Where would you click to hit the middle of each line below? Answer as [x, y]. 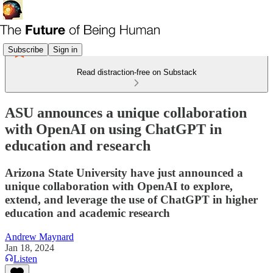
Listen [25, 258]
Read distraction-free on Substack [136, 72]
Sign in [65, 49]
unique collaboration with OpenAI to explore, [119, 186]
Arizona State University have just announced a [124, 172]
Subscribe [26, 49]
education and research [78, 145]
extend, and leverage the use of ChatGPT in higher [131, 199]
